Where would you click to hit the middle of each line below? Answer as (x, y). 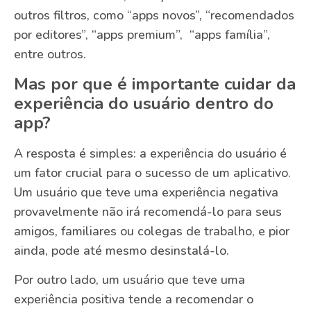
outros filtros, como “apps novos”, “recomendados (154, 16)
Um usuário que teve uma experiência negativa (146, 192)
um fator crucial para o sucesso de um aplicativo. (152, 173)
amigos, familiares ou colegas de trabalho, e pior (152, 231)
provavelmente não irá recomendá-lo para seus (148, 211)
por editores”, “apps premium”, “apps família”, (142, 35)
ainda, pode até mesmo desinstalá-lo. (121, 250)
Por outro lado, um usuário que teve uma (129, 280)
